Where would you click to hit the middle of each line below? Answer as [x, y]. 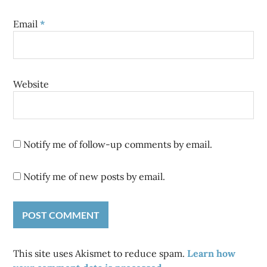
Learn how [212, 254]
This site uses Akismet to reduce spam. [100, 254]
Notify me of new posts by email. [94, 177]
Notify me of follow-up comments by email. [118, 145]
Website [31, 84]
